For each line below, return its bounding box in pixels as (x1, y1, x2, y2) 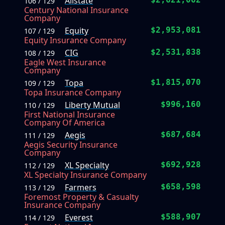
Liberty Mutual (65, 99, 120, 111)
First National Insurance (24, 109, 115, 121)
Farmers (65, 182, 96, 193)
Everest (65, 212, 93, 223)
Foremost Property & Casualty (24, 191, 139, 203)
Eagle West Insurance (24, 57, 106, 68)
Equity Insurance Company (24, 35, 126, 46)
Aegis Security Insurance (24, 139, 118, 151)
